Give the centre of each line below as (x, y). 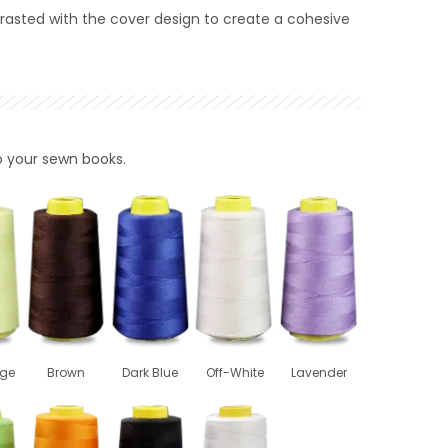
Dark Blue (150, 372)
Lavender (318, 372)
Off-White (234, 372)
